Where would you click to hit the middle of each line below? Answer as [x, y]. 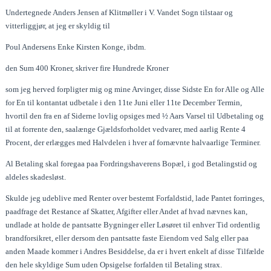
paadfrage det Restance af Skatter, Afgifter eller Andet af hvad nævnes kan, [127, 211]
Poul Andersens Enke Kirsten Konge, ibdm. [76, 47]
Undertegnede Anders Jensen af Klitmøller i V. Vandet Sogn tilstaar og [119, 12]
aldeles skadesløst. [36, 177]
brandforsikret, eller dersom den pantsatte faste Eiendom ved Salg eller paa [127, 238]
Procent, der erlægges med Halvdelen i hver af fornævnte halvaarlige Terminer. [133, 142]
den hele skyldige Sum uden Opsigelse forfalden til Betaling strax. [114, 264]
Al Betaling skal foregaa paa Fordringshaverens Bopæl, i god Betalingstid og [132, 163]
